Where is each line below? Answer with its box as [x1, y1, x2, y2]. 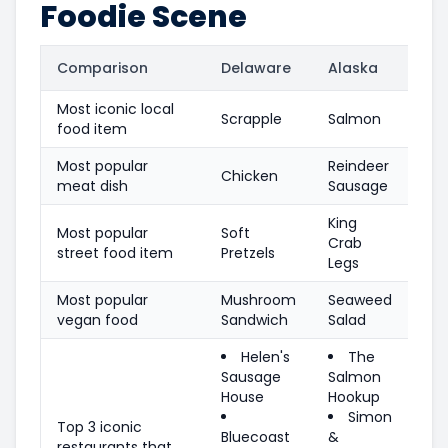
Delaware [221, 57, 291, 78]
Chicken [221, 165, 278, 186]
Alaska [328, 57, 378, 78]
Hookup [328, 386, 380, 407]
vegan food [57, 309, 138, 330]
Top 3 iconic [57, 416, 142, 437]
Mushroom [221, 289, 296, 310]
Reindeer [328, 155, 389, 176]
